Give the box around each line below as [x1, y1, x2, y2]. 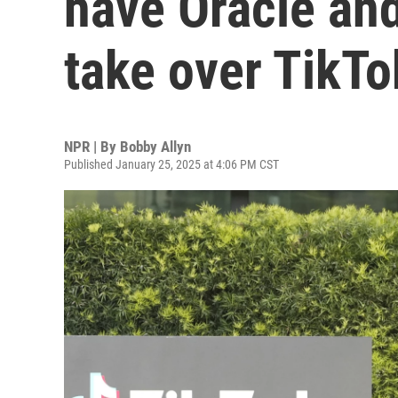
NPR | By [64, 138, 120, 155]
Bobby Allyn [120, 138, 191, 155]
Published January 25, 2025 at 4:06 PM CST [64, 157, 279, 171]
